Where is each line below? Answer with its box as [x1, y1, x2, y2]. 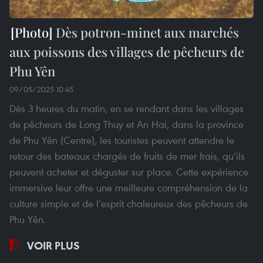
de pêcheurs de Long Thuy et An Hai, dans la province [9, 117, 244, 131]
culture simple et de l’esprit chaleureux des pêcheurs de [9, 196, 248, 210]
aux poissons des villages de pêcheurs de [9, 42, 244, 60]
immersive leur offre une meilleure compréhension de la [9, 180, 248, 194]
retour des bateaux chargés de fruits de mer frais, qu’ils [9, 149, 245, 163]
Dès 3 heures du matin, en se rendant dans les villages [9, 101, 244, 115]
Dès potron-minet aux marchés [53, 23, 239, 41]
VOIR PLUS [27, 238, 80, 252]
